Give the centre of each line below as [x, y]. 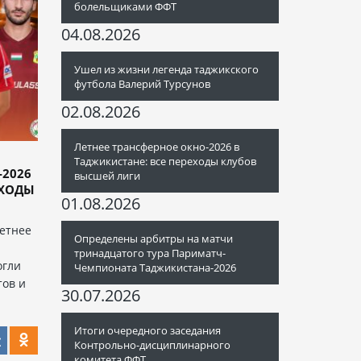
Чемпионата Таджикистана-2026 [155, 268]
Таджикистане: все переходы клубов [165, 161]
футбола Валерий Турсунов [142, 84]
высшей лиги [107, 176]
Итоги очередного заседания [147, 330]
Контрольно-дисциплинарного [152, 345]
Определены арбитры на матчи [154, 239]
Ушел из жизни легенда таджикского [166, 69]
